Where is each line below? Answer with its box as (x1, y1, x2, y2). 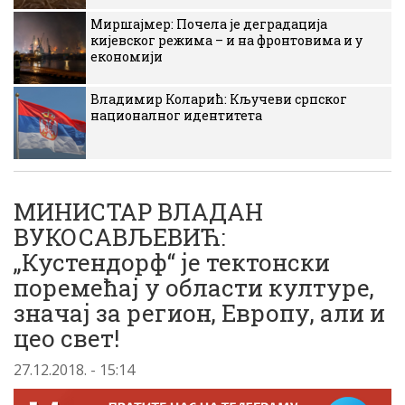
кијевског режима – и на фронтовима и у (90, 32, 363, 49)
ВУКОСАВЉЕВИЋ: (14, 221, 225, 252)
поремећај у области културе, (14, 272, 374, 303)
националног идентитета (90, 107, 262, 124)
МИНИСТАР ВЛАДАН (14, 196, 263, 227)
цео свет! (14, 323, 119, 353)
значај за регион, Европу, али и (14, 297, 385, 328)
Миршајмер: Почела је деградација (90, 15, 327, 33)
